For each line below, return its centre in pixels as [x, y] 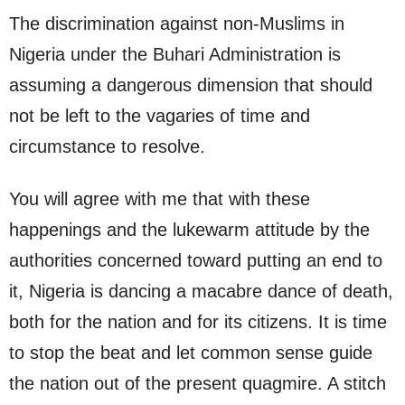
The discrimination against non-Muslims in [177, 24]
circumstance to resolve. [107, 147]
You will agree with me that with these [160, 199]
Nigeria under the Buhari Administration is [175, 55]
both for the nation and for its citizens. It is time [198, 322]
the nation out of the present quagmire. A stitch [198, 384]
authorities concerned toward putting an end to [196, 261]
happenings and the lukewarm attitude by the [189, 230]
